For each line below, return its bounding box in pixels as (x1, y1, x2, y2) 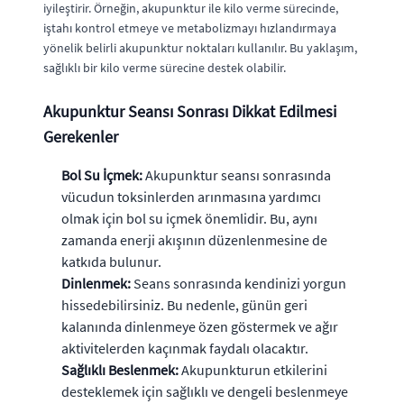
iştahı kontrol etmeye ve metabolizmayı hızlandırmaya (43, 19, 336, 36)
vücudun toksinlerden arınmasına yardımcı (61, 187, 321, 206)
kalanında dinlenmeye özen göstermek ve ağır (61, 317, 338, 335)
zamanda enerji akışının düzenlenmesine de (61, 230, 327, 249)
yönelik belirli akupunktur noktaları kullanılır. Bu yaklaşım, (43, 39, 357, 56)
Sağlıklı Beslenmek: (61, 360, 179, 379)
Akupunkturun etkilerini (179, 360, 327, 379)
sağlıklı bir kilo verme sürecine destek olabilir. (43, 59, 286, 76)
